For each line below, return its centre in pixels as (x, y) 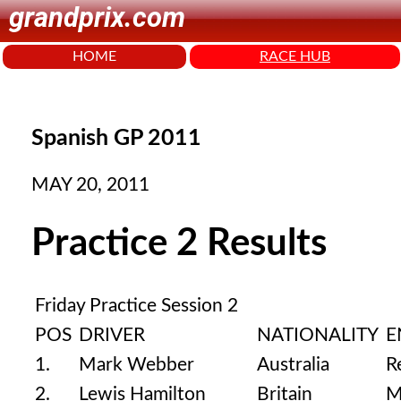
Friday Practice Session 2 (137, 306)
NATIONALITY (318, 336)
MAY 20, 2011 (90, 185)
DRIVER (112, 336)
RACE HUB (295, 56)
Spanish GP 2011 (116, 138)
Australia (293, 365)
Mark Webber (137, 365)
